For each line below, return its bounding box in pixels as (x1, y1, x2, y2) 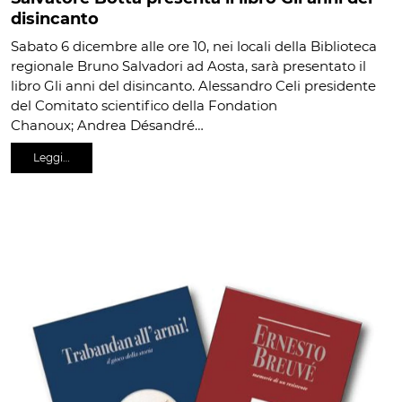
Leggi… (33, 151, 70, 165)
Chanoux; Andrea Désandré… (11, 117, 204, 135)
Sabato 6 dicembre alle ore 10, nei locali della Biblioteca (11, 38, 377, 56)
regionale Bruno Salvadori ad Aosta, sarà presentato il (11, 57, 366, 75)
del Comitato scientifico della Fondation (11, 97, 277, 115)
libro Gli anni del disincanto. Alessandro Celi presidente (11, 77, 376, 95)
